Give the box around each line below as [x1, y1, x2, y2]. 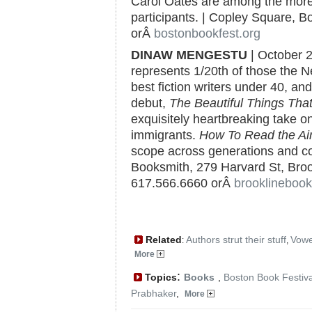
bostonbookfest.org [154, 26, 260, 40]
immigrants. [131, 128, 199, 142]
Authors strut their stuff [186, 234, 286, 245]
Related [143, 234, 182, 245]
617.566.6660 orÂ [131, 176, 234, 190]
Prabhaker [131, 288, 176, 299]
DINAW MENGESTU [131, 48, 247, 62]
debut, [131, 96, 169, 110]
